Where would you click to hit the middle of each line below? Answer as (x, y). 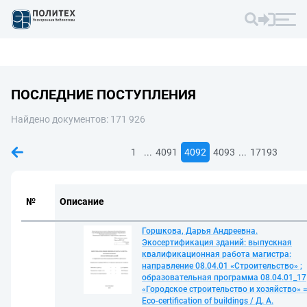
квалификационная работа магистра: (217, 254)
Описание (82, 201)
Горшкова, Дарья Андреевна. (200, 231)
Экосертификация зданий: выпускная (217, 243)
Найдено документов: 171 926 (78, 119)
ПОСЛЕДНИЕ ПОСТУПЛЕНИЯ (103, 95)
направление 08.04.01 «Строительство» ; (222, 266)
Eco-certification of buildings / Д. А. (208, 301)
